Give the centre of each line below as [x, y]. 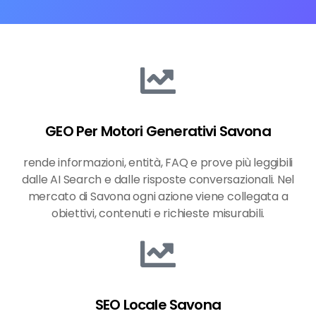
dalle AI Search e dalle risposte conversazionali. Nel [158, 180]
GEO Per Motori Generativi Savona [158, 132]
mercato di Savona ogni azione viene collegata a [158, 197]
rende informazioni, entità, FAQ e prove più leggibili [158, 163]
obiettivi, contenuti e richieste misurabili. [158, 214]
